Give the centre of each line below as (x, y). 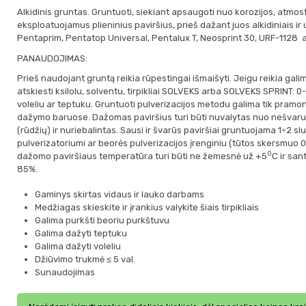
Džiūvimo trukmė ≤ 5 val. (85, 260)
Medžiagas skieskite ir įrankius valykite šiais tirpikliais (147, 208)
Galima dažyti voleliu (78, 247)
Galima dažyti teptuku (81, 234)
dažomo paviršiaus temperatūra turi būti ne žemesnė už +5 (142, 156)
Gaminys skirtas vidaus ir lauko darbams (119, 195)
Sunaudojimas (65, 273)
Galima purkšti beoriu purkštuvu (102, 221)
